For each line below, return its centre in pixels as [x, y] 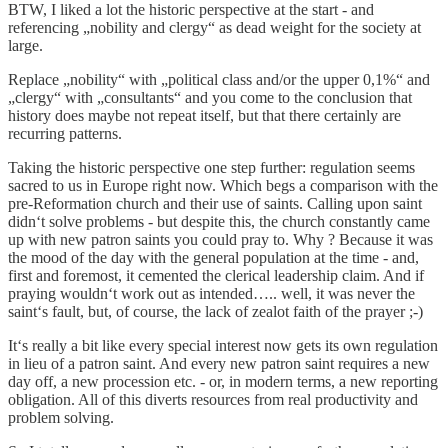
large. [25, 45]
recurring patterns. [65, 133]
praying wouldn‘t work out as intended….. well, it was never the [211, 293]
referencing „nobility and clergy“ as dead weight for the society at [214, 27]
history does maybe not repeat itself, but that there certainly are [204, 115]
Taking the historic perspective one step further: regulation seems [211, 167]
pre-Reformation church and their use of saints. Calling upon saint [215, 203]
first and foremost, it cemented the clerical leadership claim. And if [216, 275]
